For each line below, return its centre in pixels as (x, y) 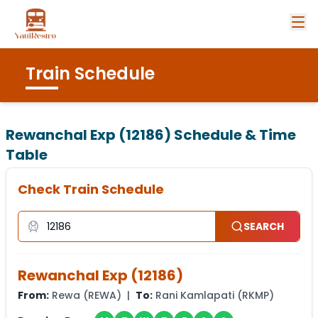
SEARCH (264, 226)
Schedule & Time (234, 135)
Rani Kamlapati (195, 295)
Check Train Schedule (91, 189)
